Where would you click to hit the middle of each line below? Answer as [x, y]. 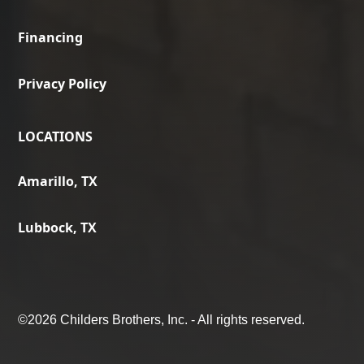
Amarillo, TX [58, 182]
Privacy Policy [63, 83]
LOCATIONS [56, 136]
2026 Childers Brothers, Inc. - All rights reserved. [167, 320]
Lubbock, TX [58, 228]
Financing [51, 37]
